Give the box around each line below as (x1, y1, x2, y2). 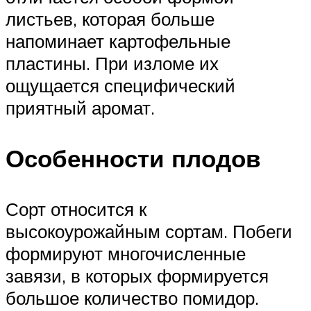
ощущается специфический (6, 74, 235, 96)
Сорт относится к (6, 198, 146, 221)
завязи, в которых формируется (6, 264, 269, 287)
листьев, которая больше (6, 7, 215, 30)
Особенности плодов (6, 142, 261, 174)
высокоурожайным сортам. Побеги (6, 220, 292, 243)
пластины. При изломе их (6, 51, 219, 74)
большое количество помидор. (6, 287, 259, 310)
